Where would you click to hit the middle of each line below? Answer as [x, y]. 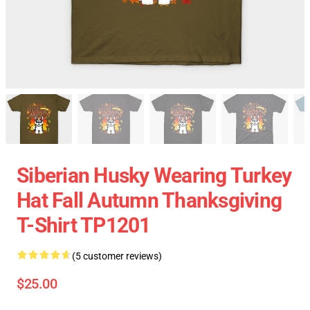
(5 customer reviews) [117, 256]
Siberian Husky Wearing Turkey [154, 175]
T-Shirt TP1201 [84, 225]
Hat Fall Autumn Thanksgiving [149, 200]
